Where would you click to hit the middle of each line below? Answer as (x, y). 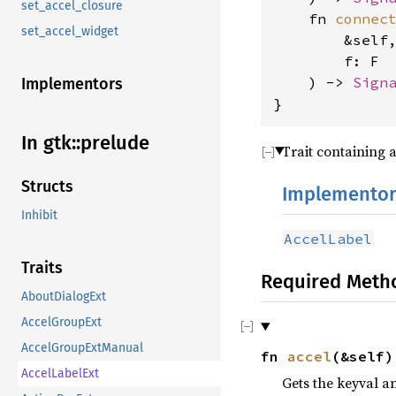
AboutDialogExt (64, 296)
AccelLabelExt (60, 373)
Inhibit (39, 215)
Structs (47, 186)
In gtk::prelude (85, 143)
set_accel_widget (70, 32)
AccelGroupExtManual (82, 347)
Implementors (72, 84)
